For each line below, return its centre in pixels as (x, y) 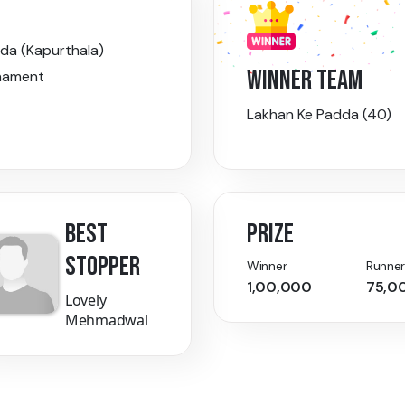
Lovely (86, 301)
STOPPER (103, 267)
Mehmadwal (107, 320)
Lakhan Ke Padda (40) (319, 115)
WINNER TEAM (305, 81)
